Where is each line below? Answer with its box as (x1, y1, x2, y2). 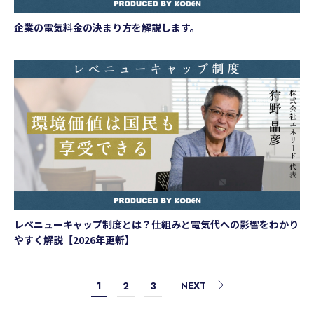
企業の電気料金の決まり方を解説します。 (14, 20, 200, 35)
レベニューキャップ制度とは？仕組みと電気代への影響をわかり (14, 217, 299, 232)
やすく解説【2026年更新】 (14, 233, 135, 247)
